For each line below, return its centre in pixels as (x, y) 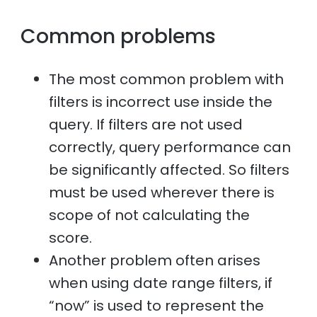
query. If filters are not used (146, 125)
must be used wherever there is (162, 193)
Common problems (119, 36)
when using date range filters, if (161, 283)
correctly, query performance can (170, 148)
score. (73, 238)
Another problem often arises (155, 261)
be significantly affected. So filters (169, 170)
